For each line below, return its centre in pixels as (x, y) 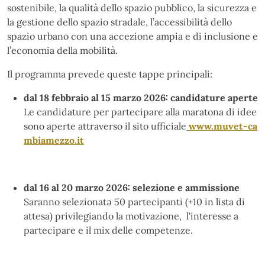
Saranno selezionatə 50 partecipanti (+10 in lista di (134, 201)
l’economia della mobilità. (62, 50)
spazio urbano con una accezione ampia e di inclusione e (132, 36)
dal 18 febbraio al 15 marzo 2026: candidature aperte (141, 97)
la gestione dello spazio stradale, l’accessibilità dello (119, 22)
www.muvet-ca (222, 126)
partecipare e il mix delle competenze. (108, 230)
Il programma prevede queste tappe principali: (110, 74)
